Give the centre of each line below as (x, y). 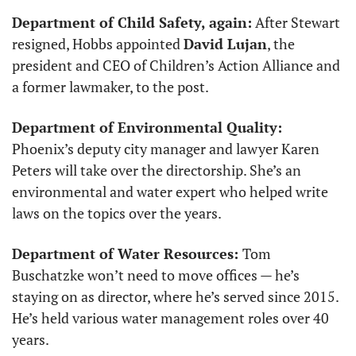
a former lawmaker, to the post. (110, 87)
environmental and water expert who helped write (170, 192)
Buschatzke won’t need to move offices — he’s (156, 275)
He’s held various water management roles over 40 (170, 318)
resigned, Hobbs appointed (98, 44)
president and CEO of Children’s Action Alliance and (176, 66)
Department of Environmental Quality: (147, 128)
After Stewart (296, 23)
